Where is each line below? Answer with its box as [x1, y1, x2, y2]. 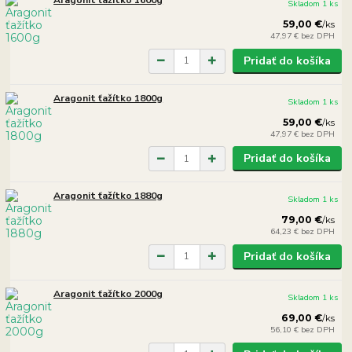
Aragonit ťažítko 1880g [53, 189, 163, 203]
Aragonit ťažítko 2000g [53, 287, 163, 300]
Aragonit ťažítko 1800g [53, 91, 163, 104]
